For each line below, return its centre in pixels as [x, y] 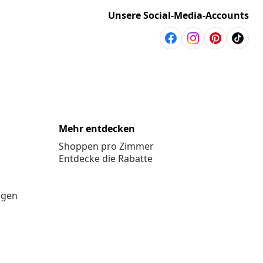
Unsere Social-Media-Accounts [178, 16]
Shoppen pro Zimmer [106, 146]
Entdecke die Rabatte [106, 159]
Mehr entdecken [97, 129]
